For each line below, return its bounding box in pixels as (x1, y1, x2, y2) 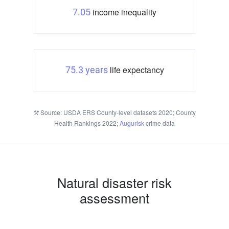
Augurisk (120, 119, 144, 128)
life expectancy (107, 64, 164, 76)
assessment (80, 189, 149, 208)
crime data (144, 119, 175, 128)
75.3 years (65, 65, 108, 76)
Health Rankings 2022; (54, 119, 120, 128)
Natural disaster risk (57, 173, 172, 192)
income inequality (90, 6, 156, 18)
